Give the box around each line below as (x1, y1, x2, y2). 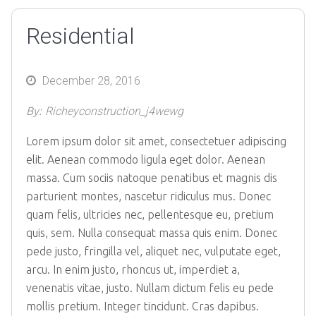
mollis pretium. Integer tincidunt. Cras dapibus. (26, 300, 259, 312)
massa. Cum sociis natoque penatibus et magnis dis (26, 171, 277, 184)
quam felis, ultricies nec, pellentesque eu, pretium (26, 208, 274, 221)
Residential (26, 23, 135, 49)
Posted (25, 73, 61, 86)
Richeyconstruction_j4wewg (45, 104, 183, 118)
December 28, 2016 (42, 74, 140, 87)
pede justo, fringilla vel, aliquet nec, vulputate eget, (26, 245, 281, 257)
